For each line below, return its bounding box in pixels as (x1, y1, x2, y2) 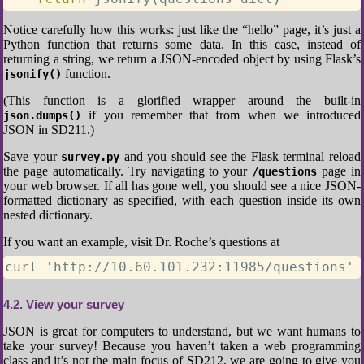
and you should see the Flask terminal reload (119, 149, 362, 163)
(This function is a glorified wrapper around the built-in (3, 93, 361, 107)
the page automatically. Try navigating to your (3, 164, 253, 178)
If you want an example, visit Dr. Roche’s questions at (3, 235, 279, 249)
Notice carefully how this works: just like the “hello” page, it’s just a (3, 23, 361, 37)
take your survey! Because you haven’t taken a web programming (3, 339, 361, 353)
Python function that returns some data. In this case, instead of (3, 37, 361, 51)
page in (317, 164, 362, 178)
